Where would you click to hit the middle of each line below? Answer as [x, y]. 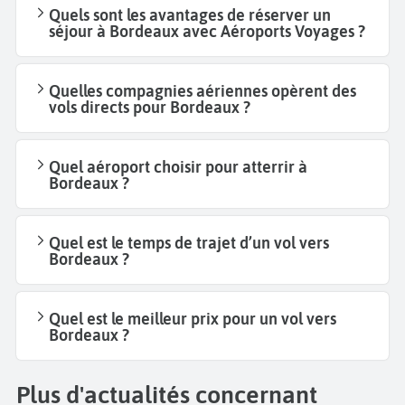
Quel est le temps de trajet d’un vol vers [189, 242]
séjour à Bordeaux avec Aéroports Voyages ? [207, 31]
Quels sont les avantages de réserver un [190, 14]
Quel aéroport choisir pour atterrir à [178, 166]
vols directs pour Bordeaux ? [150, 107]
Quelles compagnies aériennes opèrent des [202, 90]
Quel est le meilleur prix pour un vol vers [193, 318]
